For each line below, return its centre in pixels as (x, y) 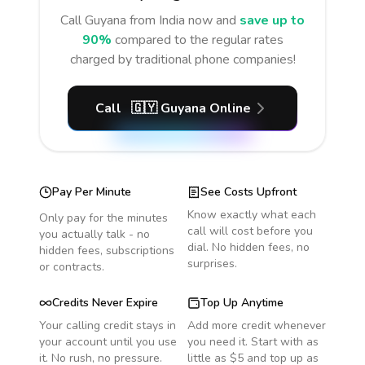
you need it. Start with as (253, 342)
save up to (272, 20)
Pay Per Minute (92, 192)
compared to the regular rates (199, 40)
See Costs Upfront (248, 192)
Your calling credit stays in (108, 325)
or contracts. (72, 267)
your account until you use (108, 342)
